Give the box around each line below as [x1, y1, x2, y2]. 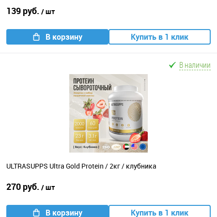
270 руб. [6, 181, 41, 192]
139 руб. [6, 5, 41, 16]
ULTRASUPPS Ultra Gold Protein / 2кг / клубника [6, 161, 156, 171]
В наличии [179, 60, 211, 70]
